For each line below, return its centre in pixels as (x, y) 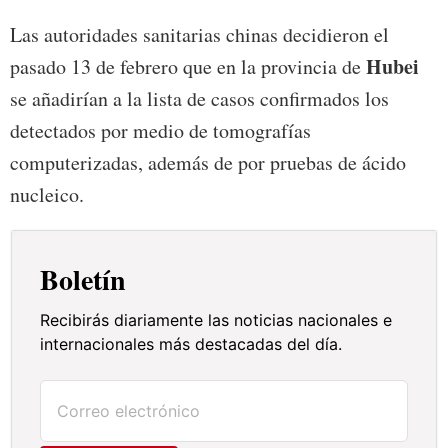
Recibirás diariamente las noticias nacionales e (216, 319)
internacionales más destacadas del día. (191, 343)
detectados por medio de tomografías (160, 130)
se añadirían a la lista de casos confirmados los (199, 98)
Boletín (83, 279)
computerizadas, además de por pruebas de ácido (208, 162)
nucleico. (47, 194)
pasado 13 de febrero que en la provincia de (188, 66)
